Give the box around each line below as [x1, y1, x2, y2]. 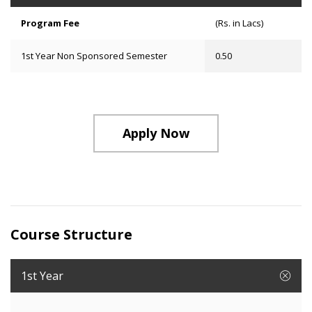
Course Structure [10, 225, 132, 244]
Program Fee [21, 17, 79, 29]
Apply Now [123, 125, 189, 141]
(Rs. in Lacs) [214, 17, 263, 29]
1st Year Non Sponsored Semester [21, 49, 167, 62]
